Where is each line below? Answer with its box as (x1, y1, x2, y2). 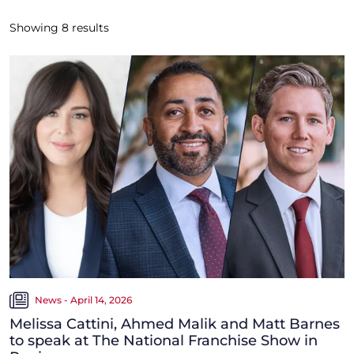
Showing (9, 20, 62, 35)
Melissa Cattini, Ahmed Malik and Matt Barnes (9, 315, 340, 333)
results (69, 20, 109, 35)
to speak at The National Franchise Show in (9, 332, 318, 350)
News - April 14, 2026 (35, 294, 132, 307)
